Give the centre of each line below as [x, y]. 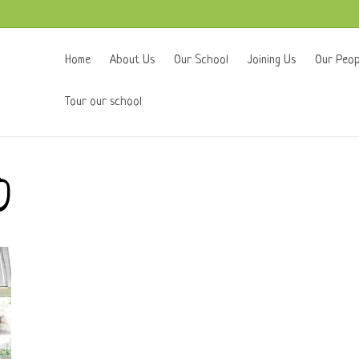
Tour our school [103, 102]
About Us [132, 61]
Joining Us [272, 61]
